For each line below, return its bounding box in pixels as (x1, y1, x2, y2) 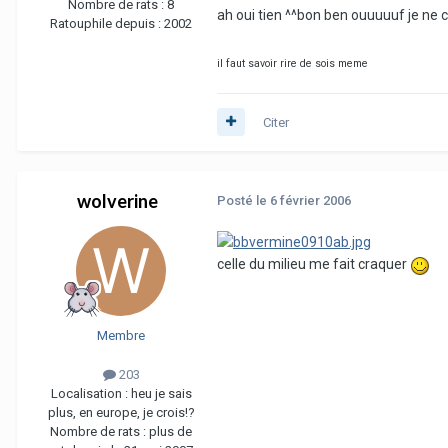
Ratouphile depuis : (50, 16, 164, 32)
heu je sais (130, 386, 192, 402)
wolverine (76, 189, 158, 212)
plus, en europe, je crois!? (47, 405, 195, 421)
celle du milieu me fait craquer (217, 256, 410, 273)
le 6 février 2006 (256, 192, 351, 208)
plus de (149, 424, 192, 440)
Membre (97, 327, 145, 343)
